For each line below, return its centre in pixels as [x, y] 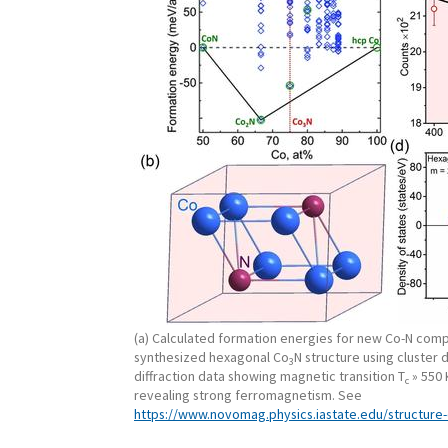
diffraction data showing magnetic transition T [269, 375]
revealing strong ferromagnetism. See [248, 394]
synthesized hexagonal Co [211, 356]
